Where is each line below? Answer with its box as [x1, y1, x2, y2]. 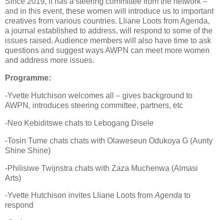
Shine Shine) [5, 146, 51, 155]
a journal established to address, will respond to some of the [5, 27, 213, 35]
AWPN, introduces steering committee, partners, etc [5, 101, 183, 110]
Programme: [5, 74, 51, 82]
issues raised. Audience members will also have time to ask [5, 36, 211, 45]
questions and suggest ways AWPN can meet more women [5, 46, 210, 55]
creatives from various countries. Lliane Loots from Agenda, [5, 17, 210, 26]
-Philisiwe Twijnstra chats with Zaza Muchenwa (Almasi [5, 164, 198, 172]
